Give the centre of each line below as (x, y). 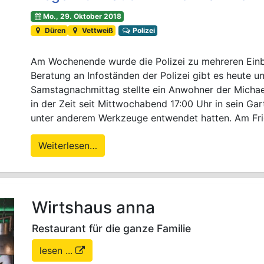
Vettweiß (96, 31)
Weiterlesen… (68, 146)
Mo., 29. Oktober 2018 (82, 16)
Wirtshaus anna (93, 208)
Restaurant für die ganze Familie (111, 229)
